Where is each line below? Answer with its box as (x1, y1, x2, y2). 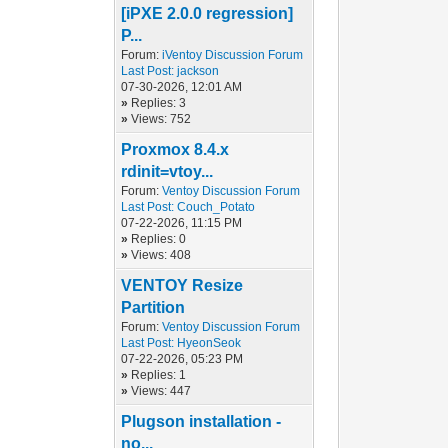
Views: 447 (131, 384, 192, 398)
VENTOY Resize (121, 277, 244, 294)
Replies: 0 (131, 232, 187, 246)
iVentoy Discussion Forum (162, 48, 304, 62)
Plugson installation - (121, 413, 282, 430)
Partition (121, 299, 186, 316)
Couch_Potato (177, 200, 256, 214)
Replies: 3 (131, 96, 187, 110)
